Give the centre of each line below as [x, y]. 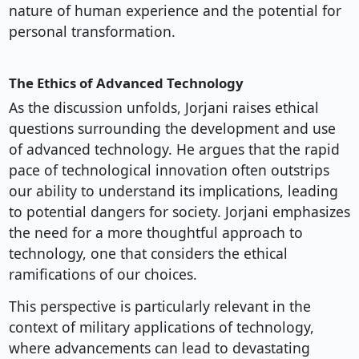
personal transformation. [92, 32]
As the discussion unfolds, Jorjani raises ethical [163, 108]
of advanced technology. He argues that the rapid [174, 149]
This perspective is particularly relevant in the [159, 307]
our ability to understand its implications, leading [173, 191]
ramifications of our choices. [103, 274]
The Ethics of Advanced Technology [126, 83]
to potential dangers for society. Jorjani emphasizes [179, 212]
